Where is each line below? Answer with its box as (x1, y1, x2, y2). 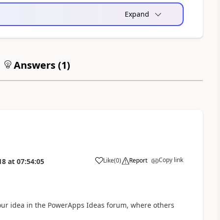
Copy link (158, 155, 183, 164)
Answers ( (11, 58, 61, 72)
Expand (124, 9, 149, 19)
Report (129, 156, 147, 165)
